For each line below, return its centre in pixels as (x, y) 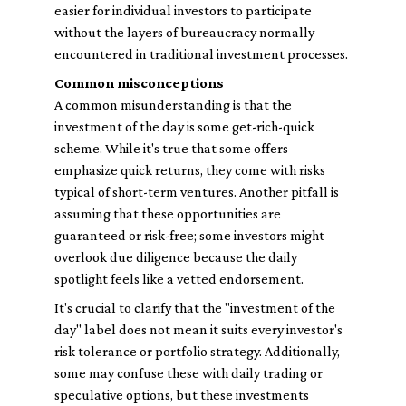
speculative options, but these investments (182, 395)
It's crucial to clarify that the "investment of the (195, 308)
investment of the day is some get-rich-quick (184, 126)
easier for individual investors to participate (183, 10)
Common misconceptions (139, 83)
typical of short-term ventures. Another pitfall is (197, 192)
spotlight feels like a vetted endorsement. (179, 279)
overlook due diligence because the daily (176, 257)
